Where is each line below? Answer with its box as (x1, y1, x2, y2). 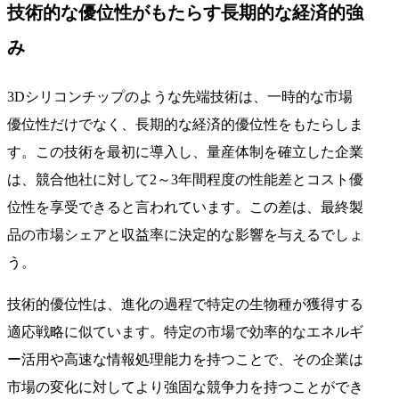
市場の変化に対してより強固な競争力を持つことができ (7, 379, 363, 395)
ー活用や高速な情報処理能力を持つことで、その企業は (7, 351, 363, 367)
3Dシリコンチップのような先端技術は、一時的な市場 (7, 88, 353, 104)
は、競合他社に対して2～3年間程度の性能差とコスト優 (7, 171, 363, 187)
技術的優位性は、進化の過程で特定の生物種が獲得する (7, 296, 363, 312)
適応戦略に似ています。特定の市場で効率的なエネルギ (7, 323, 363, 339)
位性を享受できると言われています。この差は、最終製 (7, 199, 363, 215)
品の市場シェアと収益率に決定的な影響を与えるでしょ (7, 226, 363, 242)
